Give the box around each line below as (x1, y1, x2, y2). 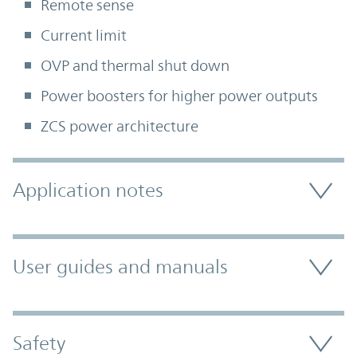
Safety (13, 331, 65, 355)
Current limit (41, 25, 127, 44)
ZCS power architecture (41, 116, 198, 135)
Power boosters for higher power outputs (41, 86, 318, 104)
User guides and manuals (13, 255, 228, 278)
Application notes (13, 178, 163, 202)
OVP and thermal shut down (41, 56, 229, 74)
